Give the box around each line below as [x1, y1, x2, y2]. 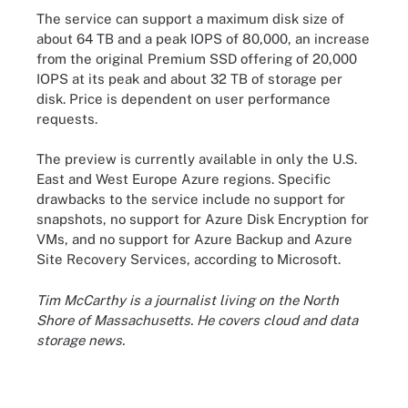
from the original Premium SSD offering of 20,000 [36, 50, 357, 66]
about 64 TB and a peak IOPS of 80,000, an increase [36, 30, 370, 46]
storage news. [36, 331, 125, 348]
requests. [36, 110, 97, 127]
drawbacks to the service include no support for [36, 191, 345, 207]
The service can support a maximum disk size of [36, 10, 344, 26]
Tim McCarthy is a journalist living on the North [36, 291, 339, 308]
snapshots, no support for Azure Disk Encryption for [36, 211, 369, 227]
